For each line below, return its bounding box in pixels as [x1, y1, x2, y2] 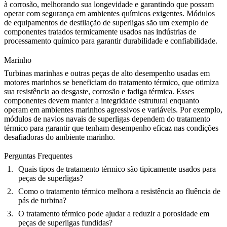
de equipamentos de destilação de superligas [4, 18, 144, 27]
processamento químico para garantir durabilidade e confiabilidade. [4, 36, 217, 46]
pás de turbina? [18, 196, 66, 205]
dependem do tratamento [130, 114, 210, 123]
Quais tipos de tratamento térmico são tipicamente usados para [18, 164, 216, 173]
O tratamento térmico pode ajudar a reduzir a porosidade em [18, 209, 209, 218]
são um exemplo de [144, 18, 208, 27]
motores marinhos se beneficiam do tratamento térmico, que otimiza [4, 78, 219, 87]
